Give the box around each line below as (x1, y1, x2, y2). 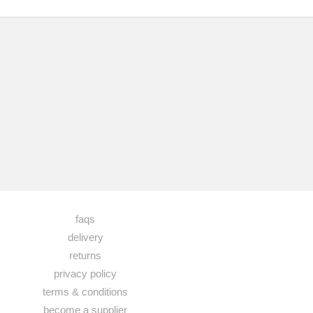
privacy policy (54, 268, 117, 279)
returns (69, 249, 102, 261)
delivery (67, 231, 103, 243)
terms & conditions (43, 286, 129, 298)
